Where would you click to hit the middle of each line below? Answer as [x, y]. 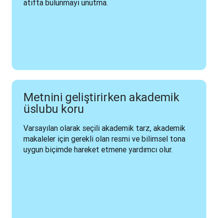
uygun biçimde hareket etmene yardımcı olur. [99, 149]
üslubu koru [54, 109]
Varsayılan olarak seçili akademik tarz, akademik [104, 128]
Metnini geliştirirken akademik [101, 97]
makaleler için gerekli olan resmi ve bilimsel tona [104, 139]
